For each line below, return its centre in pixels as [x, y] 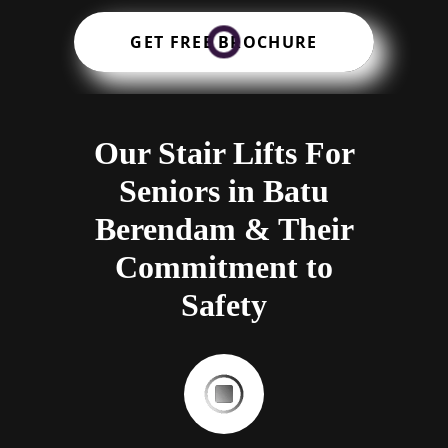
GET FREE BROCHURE [224, 42]
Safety [224, 305]
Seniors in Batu [224, 191]
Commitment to [224, 267]
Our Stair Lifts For [224, 153]
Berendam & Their [224, 229]
